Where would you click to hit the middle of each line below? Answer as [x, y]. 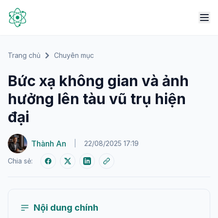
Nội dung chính [66, 208]
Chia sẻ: [20, 161]
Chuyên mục [74, 55]
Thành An [49, 144]
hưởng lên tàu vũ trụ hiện [97, 99]
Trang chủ [24, 55]
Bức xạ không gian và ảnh [98, 81]
